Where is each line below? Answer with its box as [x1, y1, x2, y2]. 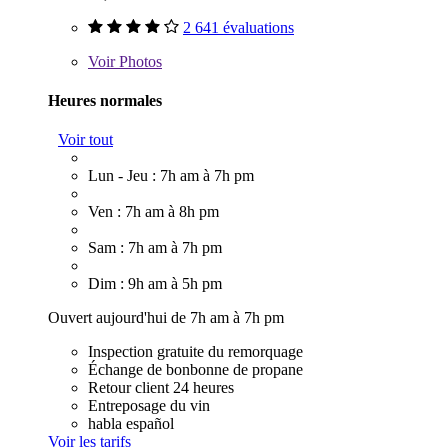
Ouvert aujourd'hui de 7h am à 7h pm [48, 309, 284, 327]
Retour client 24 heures [88, 379, 234, 397]
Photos [115, 52, 162, 70]
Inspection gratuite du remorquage [88, 343, 303, 361]
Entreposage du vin [88, 397, 210, 415]
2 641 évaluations [183, 18, 294, 36]
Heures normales [48, 92, 162, 110]
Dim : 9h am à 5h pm [88, 275, 222, 293]
